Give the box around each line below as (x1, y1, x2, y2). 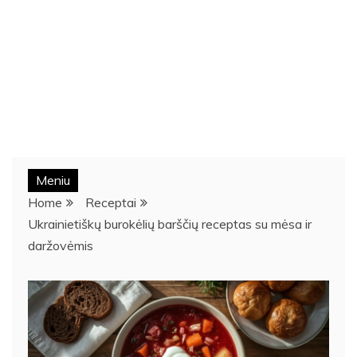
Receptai (85, 194, 136, 210)
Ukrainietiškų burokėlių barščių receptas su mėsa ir (28, 215, 312, 232)
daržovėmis (28, 237, 93, 253)
